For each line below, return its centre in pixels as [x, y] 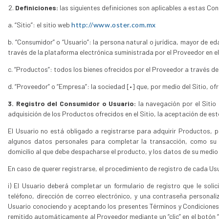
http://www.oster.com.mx [114, 24]
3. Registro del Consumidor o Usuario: [72, 103]
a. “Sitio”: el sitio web [40, 24]
